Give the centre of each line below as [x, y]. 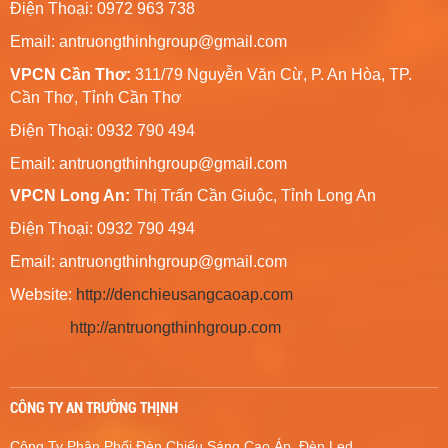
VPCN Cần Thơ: [72, 74]
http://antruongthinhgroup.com [175, 327]
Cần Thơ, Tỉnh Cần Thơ [96, 97]
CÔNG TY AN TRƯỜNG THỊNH [94, 407]
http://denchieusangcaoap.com [184, 294]
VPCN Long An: [70, 195]
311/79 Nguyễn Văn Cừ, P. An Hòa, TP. [273, 74]
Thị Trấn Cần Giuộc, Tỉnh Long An [253, 195]
